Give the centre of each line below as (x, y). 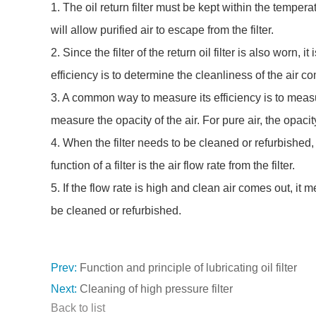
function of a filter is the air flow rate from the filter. (173, 165)
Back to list (78, 308)
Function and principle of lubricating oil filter (188, 268)
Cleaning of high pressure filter (156, 289)
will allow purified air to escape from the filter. (162, 30)
